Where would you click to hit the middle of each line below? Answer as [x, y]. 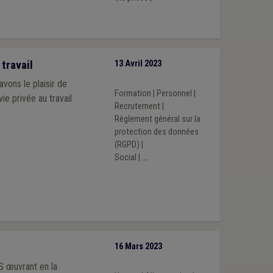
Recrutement [137, 107]
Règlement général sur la [157, 119]
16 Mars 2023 [138, 246]
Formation [133, 94]
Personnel [174, 94]
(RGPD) [127, 145]
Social [125, 158]
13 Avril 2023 [138, 63]
